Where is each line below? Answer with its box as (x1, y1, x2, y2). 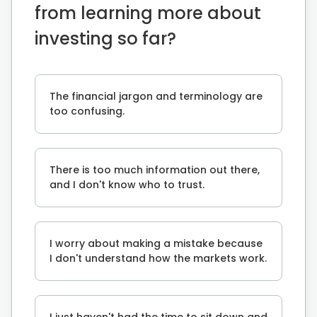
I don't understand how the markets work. (50, 250, 267, 265)
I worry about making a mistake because (50, 236, 263, 250)
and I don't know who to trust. (50, 177, 204, 192)
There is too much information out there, (50, 162, 260, 177)
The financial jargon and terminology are (50, 88, 263, 103)
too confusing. (50, 103, 125, 118)
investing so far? (35, 26, 176, 50)
